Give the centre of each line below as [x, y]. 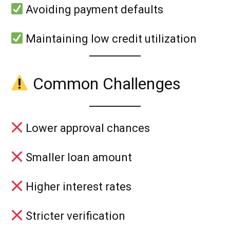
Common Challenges [105, 83]
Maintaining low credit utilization [110, 39]
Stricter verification [74, 216]
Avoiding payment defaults [93, 9]
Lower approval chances [87, 128]
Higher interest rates [78, 186]
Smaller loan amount [78, 157]
